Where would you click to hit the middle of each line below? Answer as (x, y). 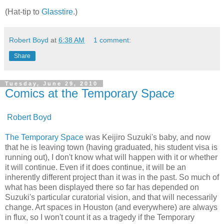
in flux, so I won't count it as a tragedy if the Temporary (100, 217)
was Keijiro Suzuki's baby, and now (147, 137)
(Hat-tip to (23, 12)
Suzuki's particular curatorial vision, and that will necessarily (111, 197)
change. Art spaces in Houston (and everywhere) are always (111, 207)
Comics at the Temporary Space (90, 93)
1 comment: (112, 40)
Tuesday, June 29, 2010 (51, 84)
